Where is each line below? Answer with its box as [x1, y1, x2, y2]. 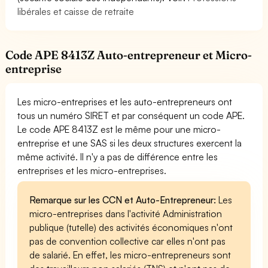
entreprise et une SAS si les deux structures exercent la [17, 136, 242, 149]
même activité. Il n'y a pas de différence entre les [17, 150, 218, 163]
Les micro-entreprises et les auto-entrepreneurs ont [17, 95, 233, 108]
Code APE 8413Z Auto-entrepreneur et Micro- [5, 47, 252, 62]
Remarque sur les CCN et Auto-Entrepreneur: [29, 193, 217, 206]
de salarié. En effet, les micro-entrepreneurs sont [29, 248, 232, 261]
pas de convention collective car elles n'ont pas [29, 234, 226, 247]
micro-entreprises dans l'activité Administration [29, 207, 223, 220]
